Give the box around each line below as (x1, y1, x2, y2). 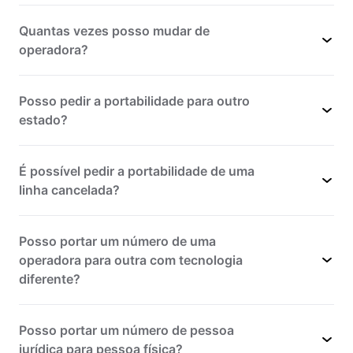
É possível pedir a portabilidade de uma (19, 162, 255, 179)
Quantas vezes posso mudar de (19, 22, 210, 39)
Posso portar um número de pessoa (19, 321, 234, 338)
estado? (19, 111, 68, 128)
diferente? (19, 270, 80, 287)
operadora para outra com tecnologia (19, 251, 243, 268)
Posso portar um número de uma (19, 232, 216, 249)
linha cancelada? (19, 181, 120, 198)
